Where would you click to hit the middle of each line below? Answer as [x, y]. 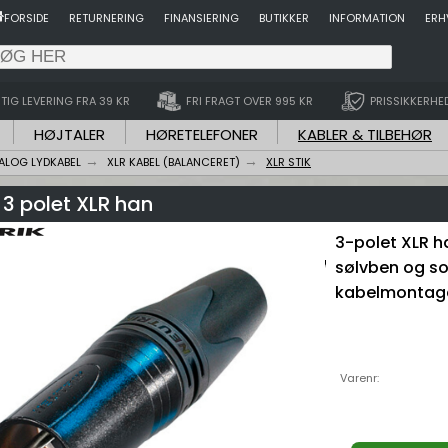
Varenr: [359, 378]
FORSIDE [26, 18]
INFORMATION [367, 18]
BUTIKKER [284, 18]
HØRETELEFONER [201, 134]
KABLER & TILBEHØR [365, 134]
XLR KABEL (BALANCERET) [173, 162]
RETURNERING [106, 18]
